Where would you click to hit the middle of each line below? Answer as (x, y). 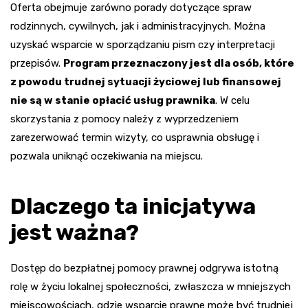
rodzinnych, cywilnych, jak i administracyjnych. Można (138, 26)
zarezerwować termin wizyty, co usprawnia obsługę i (135, 137)
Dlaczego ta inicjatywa (133, 206)
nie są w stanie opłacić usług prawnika (113, 100)
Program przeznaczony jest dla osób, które (179, 63)
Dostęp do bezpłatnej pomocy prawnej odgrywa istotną (144, 268)
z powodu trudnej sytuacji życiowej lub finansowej (146, 81)
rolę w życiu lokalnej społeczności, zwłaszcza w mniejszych (151, 286)
